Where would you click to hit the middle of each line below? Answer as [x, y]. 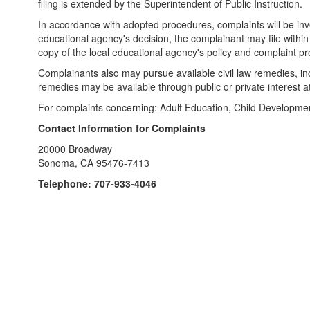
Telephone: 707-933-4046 [97, 183]
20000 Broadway [75, 149]
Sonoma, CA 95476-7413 [94, 163]
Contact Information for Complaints [122, 128]
